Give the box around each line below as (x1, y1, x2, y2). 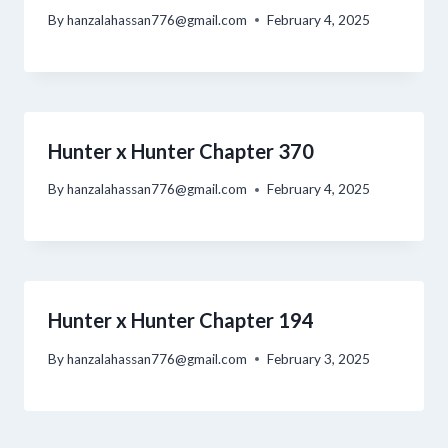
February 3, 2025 (267, 350, 371, 367)
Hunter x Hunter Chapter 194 (48, 308, 314, 333)
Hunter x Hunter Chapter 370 (48, 138, 314, 163)
